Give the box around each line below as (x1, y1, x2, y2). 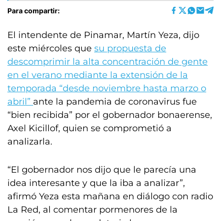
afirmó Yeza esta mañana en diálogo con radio (7, 191, 213, 202)
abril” (7, 96, 33, 107)
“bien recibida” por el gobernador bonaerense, (7, 110, 212, 120)
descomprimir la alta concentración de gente (7, 56, 208, 67)
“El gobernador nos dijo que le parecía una (7, 164, 196, 175)
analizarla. (7, 136, 52, 147)
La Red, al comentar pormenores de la (7, 204, 178, 215)
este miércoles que (7, 43, 94, 54)
